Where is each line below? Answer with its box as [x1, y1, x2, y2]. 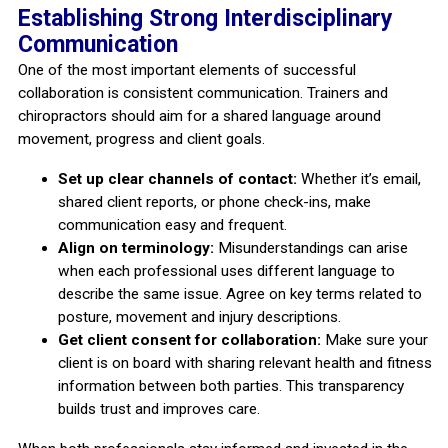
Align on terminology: [57, 238, 214, 257]
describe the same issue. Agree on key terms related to [57, 284, 422, 303]
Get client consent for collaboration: [57, 330, 321, 349]
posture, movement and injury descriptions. [57, 307, 341, 326]
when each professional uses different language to [57, 261, 395, 280]
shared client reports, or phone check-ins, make [57, 192, 371, 211]
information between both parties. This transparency [57, 376, 404, 395]
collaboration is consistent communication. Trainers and [17, 83, 388, 102]
